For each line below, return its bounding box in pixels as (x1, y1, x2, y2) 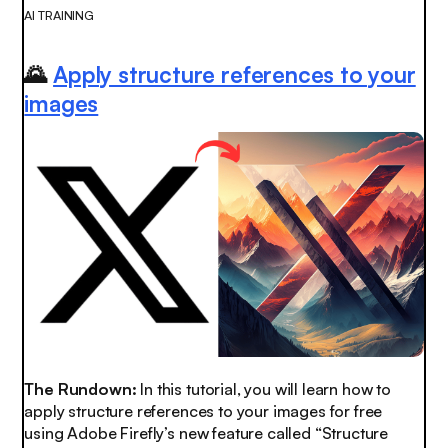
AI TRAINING (24, 6, 95, 23)
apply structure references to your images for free (24, 401, 383, 422)
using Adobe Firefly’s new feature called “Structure (24, 423, 389, 444)
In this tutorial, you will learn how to (136, 379, 391, 400)
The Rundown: (24, 379, 137, 400)
